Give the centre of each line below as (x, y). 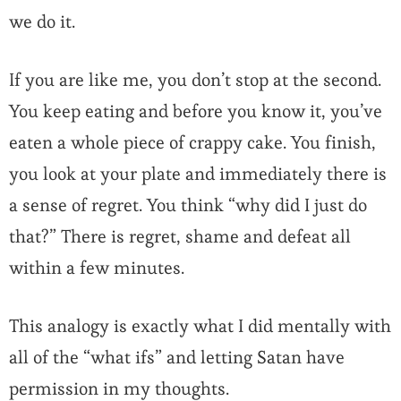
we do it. (44, 22)
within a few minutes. (97, 268)
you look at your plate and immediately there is (198, 174)
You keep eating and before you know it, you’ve (196, 111)
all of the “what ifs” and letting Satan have (177, 358)
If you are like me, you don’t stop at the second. (195, 80)
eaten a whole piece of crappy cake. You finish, (192, 143)
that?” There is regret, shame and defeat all (180, 237)
